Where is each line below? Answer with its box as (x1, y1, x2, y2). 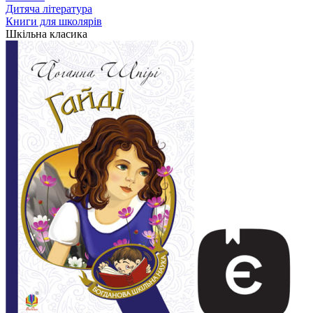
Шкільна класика (6, 28, 87, 40)
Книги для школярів (6, 15, 102, 27)
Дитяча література (6, 3, 92, 15)
